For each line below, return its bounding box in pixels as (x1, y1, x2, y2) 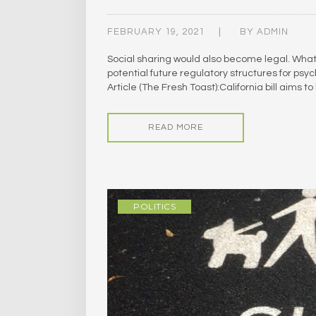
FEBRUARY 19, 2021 (107, 27, 205, 37)
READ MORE (148, 123, 203, 133)
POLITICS (133, 201, 176, 212)
